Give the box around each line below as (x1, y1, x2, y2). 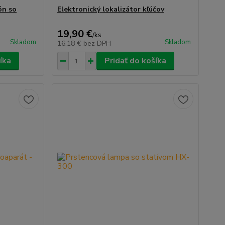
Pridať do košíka (104, 55, 166, 66)
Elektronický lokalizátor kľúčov (57, 5, 164, 14)
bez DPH (83, 39, 111, 48)
